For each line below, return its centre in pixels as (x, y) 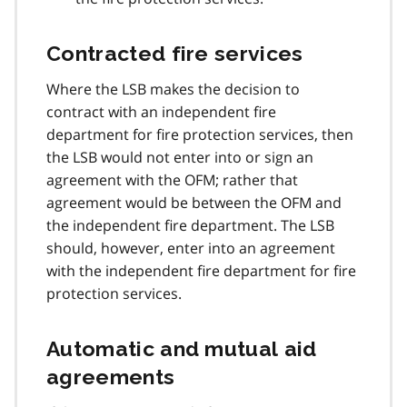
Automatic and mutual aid (182, 348)
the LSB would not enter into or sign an (180, 157)
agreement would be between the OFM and (194, 202)
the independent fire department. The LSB (190, 225)
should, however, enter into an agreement (191, 248)
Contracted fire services (175, 53)
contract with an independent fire (161, 111)
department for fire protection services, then (200, 134)
